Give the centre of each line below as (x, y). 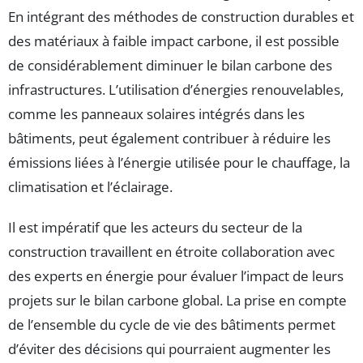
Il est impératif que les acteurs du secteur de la (155, 227)
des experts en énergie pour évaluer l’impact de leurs (176, 275)
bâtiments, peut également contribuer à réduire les (169, 138)
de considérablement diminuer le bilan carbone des (170, 65)
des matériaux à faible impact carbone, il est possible (174, 41)
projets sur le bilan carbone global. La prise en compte (177, 300)
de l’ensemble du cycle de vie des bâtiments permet (172, 324)
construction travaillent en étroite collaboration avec (171, 251)
